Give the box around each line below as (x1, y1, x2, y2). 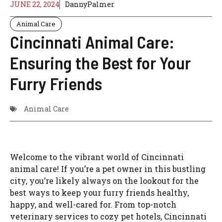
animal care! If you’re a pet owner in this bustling (10, 164, 206, 174)
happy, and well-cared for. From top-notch (10, 199, 176, 210)
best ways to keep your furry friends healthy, (10, 187, 189, 198)
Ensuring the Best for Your (10, 52, 191, 73)
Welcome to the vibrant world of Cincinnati (10, 152, 184, 163)
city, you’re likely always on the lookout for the (10, 175, 199, 186)
